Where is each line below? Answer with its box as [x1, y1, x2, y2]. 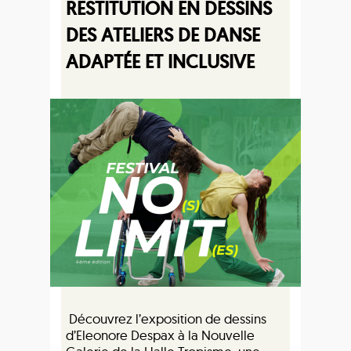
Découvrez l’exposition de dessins [66, 310, 266, 327]
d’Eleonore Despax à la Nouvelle [66, 327, 255, 343]
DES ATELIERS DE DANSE [66, 23, 260, 47]
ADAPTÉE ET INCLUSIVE [66, 49, 255, 74]
